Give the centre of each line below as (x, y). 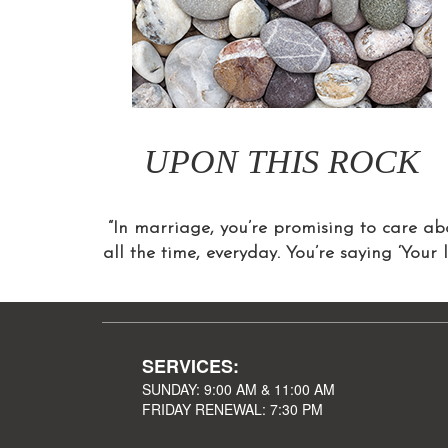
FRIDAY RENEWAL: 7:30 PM (232, 409)
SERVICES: (190, 366)
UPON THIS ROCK (282, 162)
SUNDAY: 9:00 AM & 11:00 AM (238, 389)
